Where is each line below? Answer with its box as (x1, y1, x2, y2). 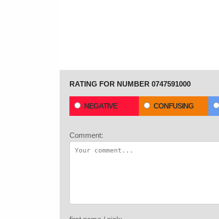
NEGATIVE (84, 102, 117, 110)
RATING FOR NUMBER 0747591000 (69, 80, 191, 88)
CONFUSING (153, 102, 194, 110)
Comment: (69, 131, 103, 139)
